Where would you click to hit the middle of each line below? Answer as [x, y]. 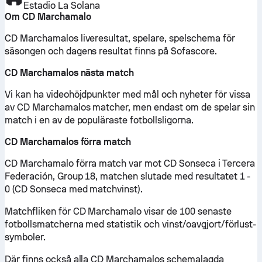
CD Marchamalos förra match [68, 142]
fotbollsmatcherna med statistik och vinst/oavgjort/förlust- [131, 224]
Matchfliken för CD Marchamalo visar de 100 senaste [118, 211]
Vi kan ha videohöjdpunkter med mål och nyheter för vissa [128, 94]
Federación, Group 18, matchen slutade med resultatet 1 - [128, 176]
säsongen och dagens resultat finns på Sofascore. [111, 51]
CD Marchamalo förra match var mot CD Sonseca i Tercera [130, 163]
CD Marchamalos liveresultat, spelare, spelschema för [120, 38]
